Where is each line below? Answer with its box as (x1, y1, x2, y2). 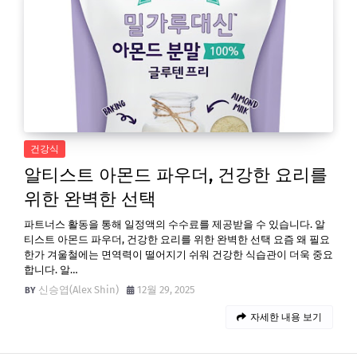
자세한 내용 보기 (250, 312, 322, 323)
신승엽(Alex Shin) (38, 284, 119, 296)
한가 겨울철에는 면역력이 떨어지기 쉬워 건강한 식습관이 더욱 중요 (24, 249, 333, 261)
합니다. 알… (24, 264, 78, 276)
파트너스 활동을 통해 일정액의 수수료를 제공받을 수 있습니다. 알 (24, 218, 325, 230)
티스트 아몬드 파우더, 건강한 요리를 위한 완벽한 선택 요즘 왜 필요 (24, 233, 330, 245)
